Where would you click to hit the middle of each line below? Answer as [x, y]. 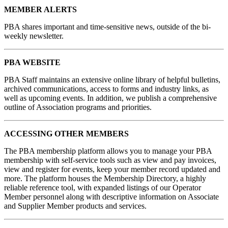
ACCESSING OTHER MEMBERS [66, 134]
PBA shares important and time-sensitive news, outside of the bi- [107, 27]
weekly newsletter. [34, 36]
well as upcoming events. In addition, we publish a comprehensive [110, 98]
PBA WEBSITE [32, 63]
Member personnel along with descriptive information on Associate [111, 197]
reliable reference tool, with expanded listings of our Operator [103, 188]
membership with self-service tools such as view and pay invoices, [110, 160]
